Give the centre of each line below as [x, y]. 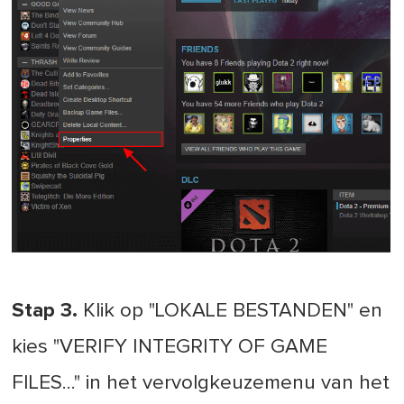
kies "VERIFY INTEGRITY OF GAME [170, 347]
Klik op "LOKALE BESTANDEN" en [230, 311]
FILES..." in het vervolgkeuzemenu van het [201, 383]
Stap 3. [45, 311]
